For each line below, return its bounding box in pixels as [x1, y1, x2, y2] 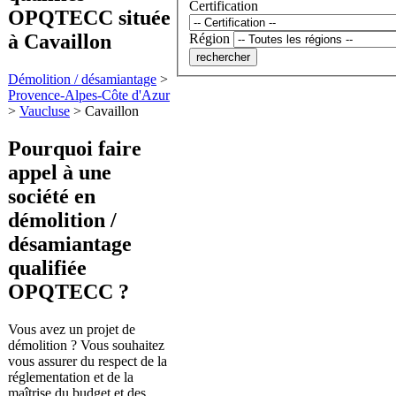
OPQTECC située [8, 5, 171, 29]
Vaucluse [19, 103, 70, 118]
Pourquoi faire [8, 136, 141, 160]
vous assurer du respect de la [8, 353, 167, 369]
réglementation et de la [8, 369, 133, 385]
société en [8, 184, 95, 208]
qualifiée [8, 255, 87, 279]
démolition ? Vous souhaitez [8, 337, 164, 353]
